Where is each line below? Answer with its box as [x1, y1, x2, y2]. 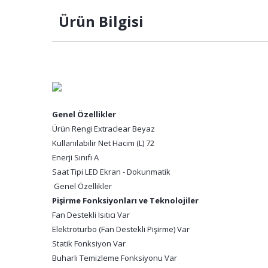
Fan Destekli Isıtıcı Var [52, 209, 130, 220]
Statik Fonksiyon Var [52, 238, 126, 249]
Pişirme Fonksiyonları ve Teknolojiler [52, 195, 199, 206]
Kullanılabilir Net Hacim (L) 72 [52, 138, 154, 148]
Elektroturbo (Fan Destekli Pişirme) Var [52, 224, 190, 234]
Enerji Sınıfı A [52, 152, 99, 163]
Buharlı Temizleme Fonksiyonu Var [52, 252, 177, 263]
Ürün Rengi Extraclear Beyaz [52, 123, 155, 134]
